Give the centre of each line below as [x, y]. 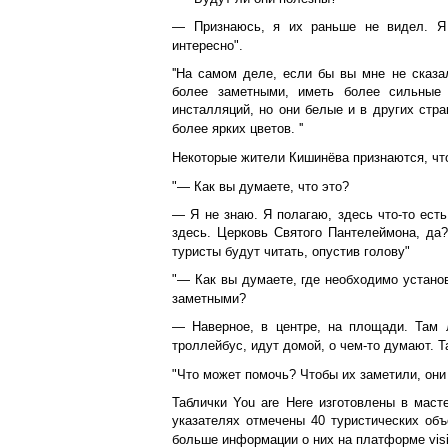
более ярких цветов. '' [237, 128]
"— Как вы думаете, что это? [260, 186]
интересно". [207, 45]
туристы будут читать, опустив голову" [291, 251]
